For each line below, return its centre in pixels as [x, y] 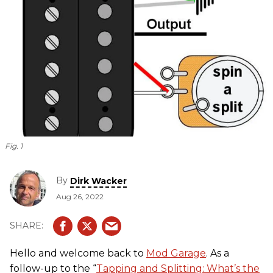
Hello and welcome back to [78, 253]
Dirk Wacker [98, 181]
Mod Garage [176, 253]
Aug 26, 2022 [80, 196]
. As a [218, 253]
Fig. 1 [14, 146]
